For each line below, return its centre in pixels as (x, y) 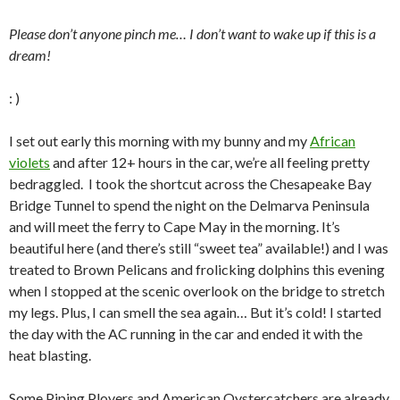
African (333, 140)
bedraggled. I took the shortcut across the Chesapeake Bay (190, 183)
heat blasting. (50, 354)
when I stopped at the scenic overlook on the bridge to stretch (197, 290)
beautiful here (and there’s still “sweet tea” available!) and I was (199, 247)
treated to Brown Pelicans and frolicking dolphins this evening (197, 269)
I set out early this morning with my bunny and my (159, 140)
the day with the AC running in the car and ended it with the (186, 333)
